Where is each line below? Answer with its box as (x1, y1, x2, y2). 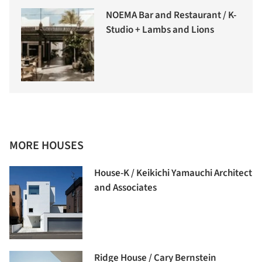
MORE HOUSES (9, 137, 84, 154)
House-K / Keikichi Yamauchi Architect (94, 166, 252, 180)
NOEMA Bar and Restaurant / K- (106, 8, 236, 22)
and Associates (94, 180, 157, 195)
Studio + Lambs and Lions (106, 22, 214, 37)
